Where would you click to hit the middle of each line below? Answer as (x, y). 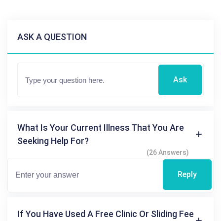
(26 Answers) (168, 152)
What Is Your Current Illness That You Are (101, 127)
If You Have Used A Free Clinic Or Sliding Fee (106, 214)
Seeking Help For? (53, 141)
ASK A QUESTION (52, 37)
